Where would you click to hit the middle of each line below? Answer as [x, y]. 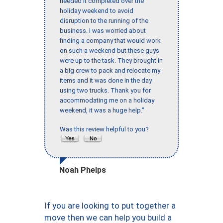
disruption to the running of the [104, 21]
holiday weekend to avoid [97, 11]
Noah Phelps [83, 170]
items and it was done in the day [106, 81]
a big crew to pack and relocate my [110, 71]
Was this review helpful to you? [106, 129]
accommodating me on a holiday [107, 101]
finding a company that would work [110, 41]
